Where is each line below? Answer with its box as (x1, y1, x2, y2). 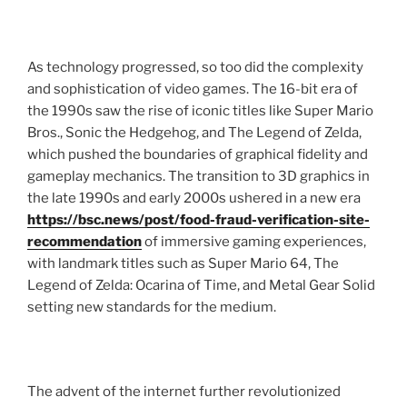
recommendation (27, 233, 142, 251)
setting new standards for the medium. (27, 299, 276, 316)
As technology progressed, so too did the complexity (27, 59, 363, 76)
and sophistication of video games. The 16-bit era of (27, 81, 358, 98)
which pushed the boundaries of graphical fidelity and (27, 146, 368, 164)
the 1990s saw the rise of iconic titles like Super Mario (27, 103, 373, 120)
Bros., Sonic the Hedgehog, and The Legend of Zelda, (27, 124, 362, 142)
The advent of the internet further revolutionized (27, 383, 341, 401)
